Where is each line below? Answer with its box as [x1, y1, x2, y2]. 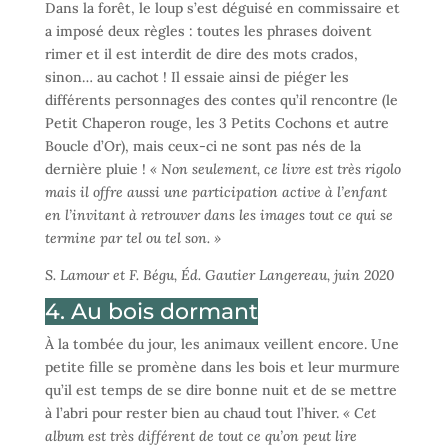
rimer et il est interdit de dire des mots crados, [44, 44, 358, 63]
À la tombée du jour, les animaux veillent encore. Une [44, 334, 399, 353]
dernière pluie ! [44, 159, 150, 178]
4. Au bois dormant [44, 297, 258, 325]
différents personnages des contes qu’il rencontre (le [44, 90, 398, 109]
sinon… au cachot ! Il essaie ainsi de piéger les [44, 67, 349, 86]
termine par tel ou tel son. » [44, 228, 221, 247]
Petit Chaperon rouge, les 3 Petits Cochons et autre [44, 113, 389, 132]
